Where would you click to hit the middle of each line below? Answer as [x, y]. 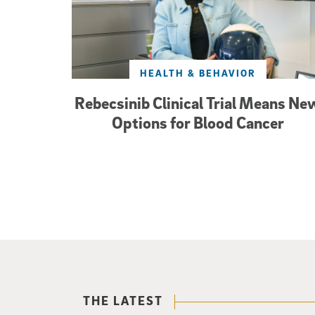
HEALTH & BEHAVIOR [198, 72]
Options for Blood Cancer [198, 122]
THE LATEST [123, 300]
